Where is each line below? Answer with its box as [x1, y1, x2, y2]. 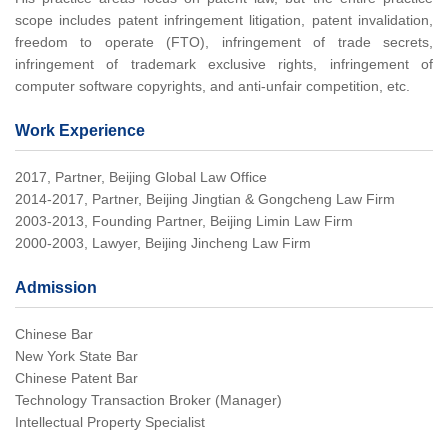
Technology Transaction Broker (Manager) [15, 392, 282, 408]
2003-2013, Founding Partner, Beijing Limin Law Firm [15, 213, 353, 229]
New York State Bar [15, 348, 138, 364]
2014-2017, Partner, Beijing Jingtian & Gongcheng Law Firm [15, 191, 395, 207]
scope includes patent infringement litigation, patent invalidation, [15, 12, 433, 28]
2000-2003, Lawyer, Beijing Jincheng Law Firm [15, 235, 311, 251]
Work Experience [15, 122, 145, 139]
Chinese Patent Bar [15, 370, 138, 386]
